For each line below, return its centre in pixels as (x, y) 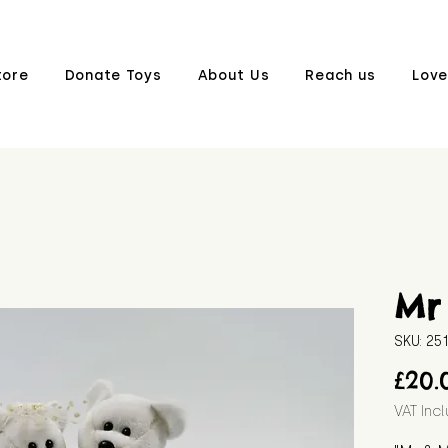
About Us (233, 75)
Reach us (341, 75)
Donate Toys (113, 75)
